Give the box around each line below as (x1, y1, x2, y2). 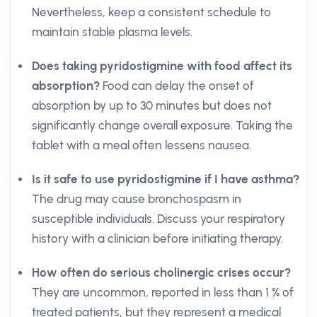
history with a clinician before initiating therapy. (32, 231, 283, 246)
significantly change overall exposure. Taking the (32, 118, 293, 132)
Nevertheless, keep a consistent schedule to (32, 5, 271, 19)
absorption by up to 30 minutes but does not (32, 98, 272, 113)
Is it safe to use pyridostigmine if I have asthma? (32, 172, 299, 186)
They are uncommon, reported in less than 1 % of (32, 285, 294, 299)
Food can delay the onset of (100, 79, 254, 93)
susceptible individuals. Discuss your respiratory (32, 212, 285, 226)
